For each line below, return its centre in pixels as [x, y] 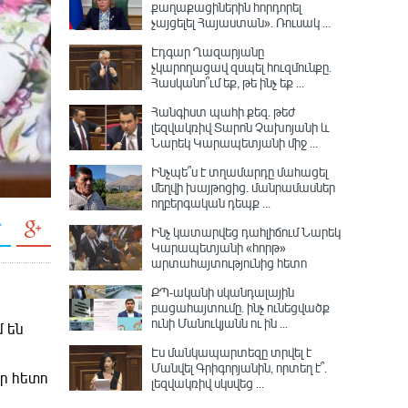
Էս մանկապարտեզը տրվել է [231, 352]
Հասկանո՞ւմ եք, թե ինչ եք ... [228, 82]
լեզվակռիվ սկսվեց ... [208, 383]
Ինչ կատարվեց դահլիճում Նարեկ [246, 232]
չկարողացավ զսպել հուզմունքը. [241, 67]
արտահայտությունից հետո [229, 263]
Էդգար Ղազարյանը [208, 51]
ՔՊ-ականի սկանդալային [223, 292]
